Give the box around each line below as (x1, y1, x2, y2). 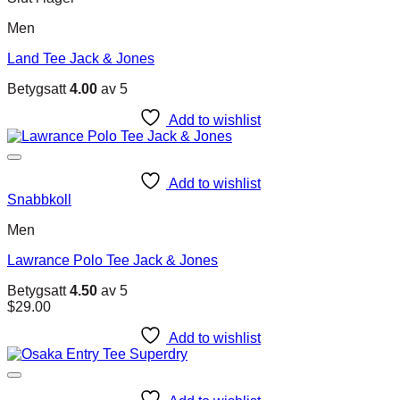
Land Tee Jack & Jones (7, 51, 154, 67)
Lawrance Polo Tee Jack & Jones (7, 253, 218, 269)
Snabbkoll (7, 192, 71, 208)
